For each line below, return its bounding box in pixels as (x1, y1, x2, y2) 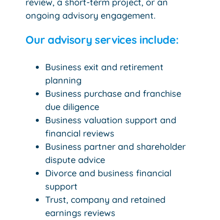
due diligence (45, 101, 100, 112)
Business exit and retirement (45, 61, 164, 73)
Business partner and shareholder (45, 140, 186, 152)
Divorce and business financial (45, 167, 172, 179)
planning (45, 74, 82, 86)
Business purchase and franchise (45, 87, 182, 99)
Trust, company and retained (45, 193, 166, 205)
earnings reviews (45, 207, 116, 219)
